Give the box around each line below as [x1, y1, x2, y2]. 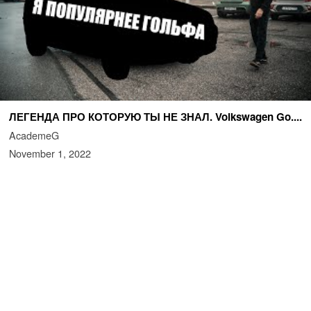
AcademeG [8, 127, 59, 142]
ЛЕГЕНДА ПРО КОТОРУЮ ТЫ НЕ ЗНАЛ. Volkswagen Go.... [8, 108, 302, 124]
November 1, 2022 [8, 145, 91, 160]
